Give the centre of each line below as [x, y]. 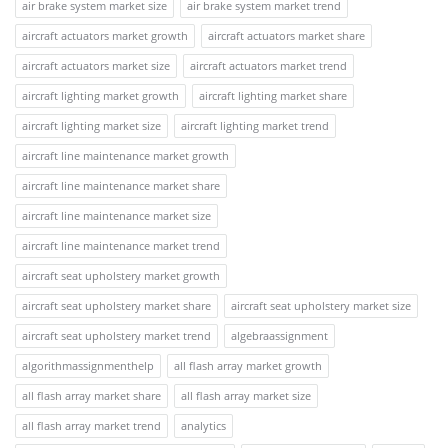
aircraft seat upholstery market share [116, 305]
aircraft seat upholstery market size [321, 305]
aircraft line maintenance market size [116, 215]
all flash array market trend [91, 425]
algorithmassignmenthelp [88, 365]
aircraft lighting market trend [255, 125]
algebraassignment [279, 335]
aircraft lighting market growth [100, 95]
